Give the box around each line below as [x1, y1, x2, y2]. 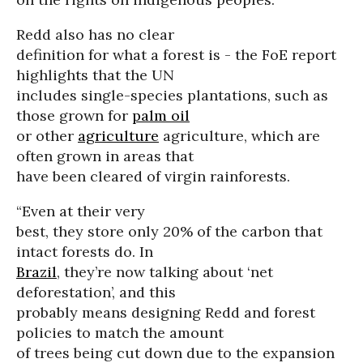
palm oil [132, 106, 190, 125]
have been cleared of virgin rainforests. [16, 167, 290, 186]
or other [16, 126, 78, 145]
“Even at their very [16, 202, 145, 220]
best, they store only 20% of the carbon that [16, 222, 322, 241]
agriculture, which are [159, 126, 320, 145]
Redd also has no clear [16, 25, 174, 44]
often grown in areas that [16, 147, 194, 165]
